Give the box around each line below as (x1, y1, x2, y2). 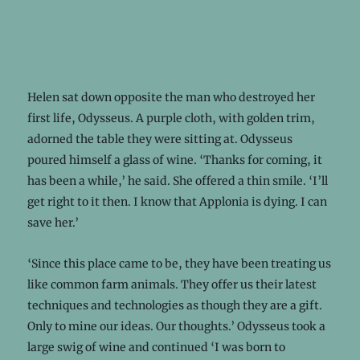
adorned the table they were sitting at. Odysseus (27, 131, 292, 146)
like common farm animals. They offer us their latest (27, 276, 317, 292)
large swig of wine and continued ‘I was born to (27, 339, 285, 354)
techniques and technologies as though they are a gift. (27, 297, 322, 313)
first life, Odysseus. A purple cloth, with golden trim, (27, 110, 315, 125)
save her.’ (27, 215, 79, 230)
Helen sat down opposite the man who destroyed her (27, 89, 315, 104)
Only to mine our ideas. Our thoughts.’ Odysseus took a (27, 318, 325, 333)
